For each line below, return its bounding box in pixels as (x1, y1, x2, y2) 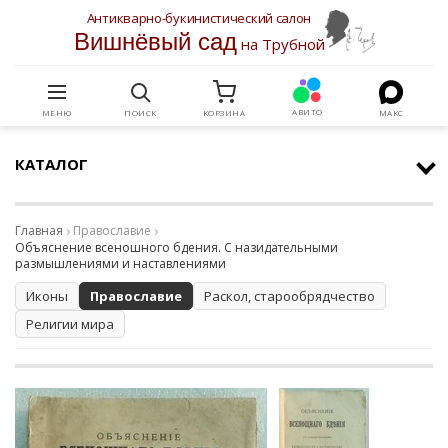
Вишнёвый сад (73, 28, 237, 55)
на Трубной (236, 34, 325, 54)
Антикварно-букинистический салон (86, 9, 312, 27)
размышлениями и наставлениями (15, 255, 226, 272)
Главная (15, 221, 63, 239)
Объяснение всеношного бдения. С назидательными (15, 239, 338, 256)
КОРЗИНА (202, 107, 246, 118)
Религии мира (26, 315, 114, 333)
